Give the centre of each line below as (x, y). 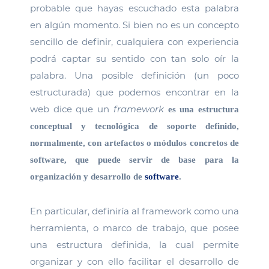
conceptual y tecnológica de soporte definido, (134, 126)
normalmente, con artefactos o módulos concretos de (134, 143)
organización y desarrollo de (87, 177)
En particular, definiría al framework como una (134, 211)
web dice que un (72, 109)
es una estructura (204, 109)
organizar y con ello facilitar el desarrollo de (134, 261)
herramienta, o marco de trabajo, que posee (134, 228)
